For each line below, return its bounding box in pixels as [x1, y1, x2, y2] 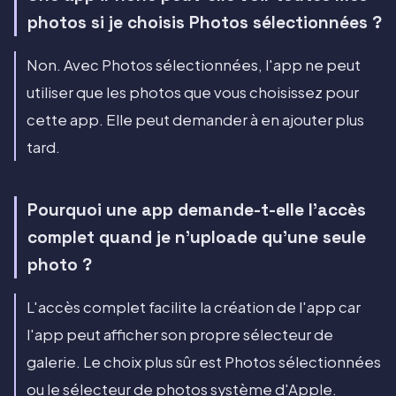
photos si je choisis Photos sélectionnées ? [27, 11, 382, 34]
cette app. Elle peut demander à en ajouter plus [27, 110, 364, 130]
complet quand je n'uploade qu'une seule [27, 226, 366, 249]
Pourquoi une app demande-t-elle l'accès [27, 199, 366, 222]
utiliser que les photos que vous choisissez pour [27, 83, 359, 103]
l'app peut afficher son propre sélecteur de [27, 324, 333, 344]
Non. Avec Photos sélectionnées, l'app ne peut [27, 56, 361, 75]
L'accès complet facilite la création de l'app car [27, 297, 361, 316]
